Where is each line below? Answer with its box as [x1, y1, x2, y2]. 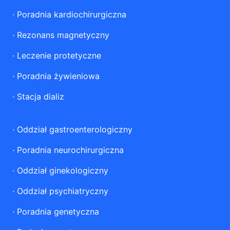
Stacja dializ [17, 91, 64, 102]
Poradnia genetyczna [17, 206, 99, 217]
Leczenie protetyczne [17, 50, 101, 61]
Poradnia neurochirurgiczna [17, 145, 124, 155]
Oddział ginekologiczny [17, 165, 108, 176]
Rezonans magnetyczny [17, 30, 109, 40]
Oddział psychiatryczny [17, 186, 108, 196]
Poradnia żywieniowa [17, 71, 100, 81]
